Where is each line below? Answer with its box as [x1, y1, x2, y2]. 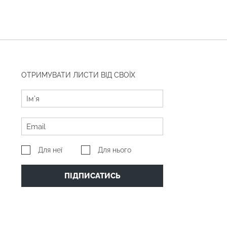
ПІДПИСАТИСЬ [64, 171, 121, 180]
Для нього [98, 146, 131, 154]
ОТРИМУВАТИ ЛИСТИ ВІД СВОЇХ [21, 71, 135, 79]
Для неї [38, 146, 62, 154]
